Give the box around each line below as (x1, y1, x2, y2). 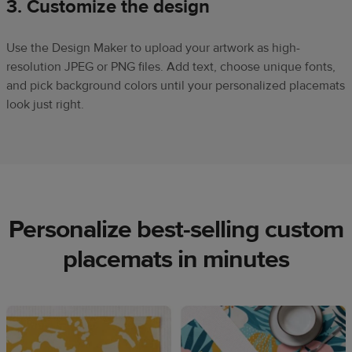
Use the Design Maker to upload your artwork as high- (6, 40, 300, 57)
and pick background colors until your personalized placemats (6, 78, 345, 94)
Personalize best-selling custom (9, 214, 343, 246)
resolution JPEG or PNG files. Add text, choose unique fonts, (6, 59, 335, 75)
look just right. (6, 97, 84, 113)
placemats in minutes (63, 244, 289, 276)
